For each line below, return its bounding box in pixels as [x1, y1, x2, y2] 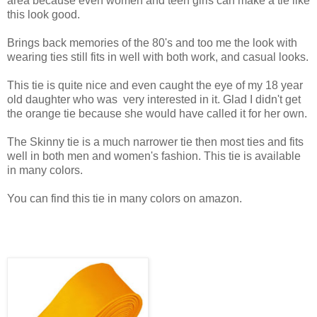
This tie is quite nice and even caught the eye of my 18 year [7, 79, 303, 91]
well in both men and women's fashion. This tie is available [7, 149, 301, 162]
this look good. [7, 8, 80, 21]
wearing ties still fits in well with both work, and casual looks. [7, 50, 309, 63]
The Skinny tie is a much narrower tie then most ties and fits [7, 135, 304, 148]
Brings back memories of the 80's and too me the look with [7, 36, 297, 49]
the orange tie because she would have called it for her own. [7, 107, 307, 120]
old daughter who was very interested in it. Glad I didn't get [7, 93, 301, 105]
